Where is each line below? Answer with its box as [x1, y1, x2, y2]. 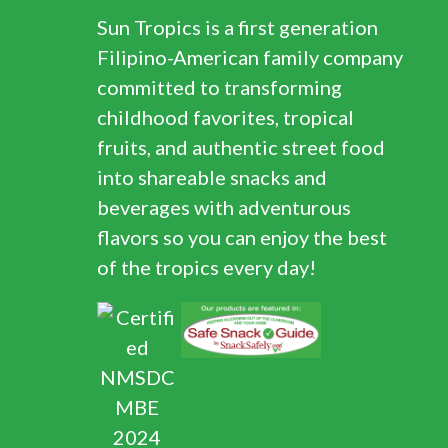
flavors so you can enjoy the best [97, 225, 387, 249]
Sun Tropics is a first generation [97, 15, 378, 39]
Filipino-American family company [97, 45, 403, 69]
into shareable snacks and [97, 165, 327, 189]
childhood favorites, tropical [97, 105, 354, 129]
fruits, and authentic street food [97, 135, 385, 159]
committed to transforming [97, 75, 342, 99]
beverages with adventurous [97, 195, 351, 219]
